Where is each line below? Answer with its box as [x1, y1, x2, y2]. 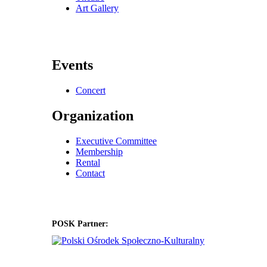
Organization [52, 108, 133, 124]
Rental [76, 157, 100, 168]
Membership [76, 147, 123, 157]
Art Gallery [76, 2, 119, 13]
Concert [76, 85, 105, 96]
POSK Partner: [52, 219, 108, 228]
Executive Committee [76, 136, 157, 147]
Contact [76, 168, 105, 179]
